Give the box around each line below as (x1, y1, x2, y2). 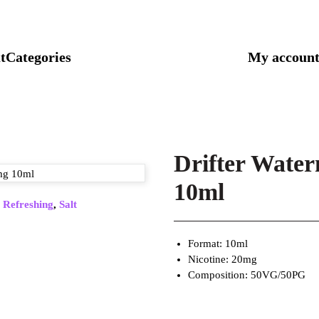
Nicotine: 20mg (188, 253, 257, 265)
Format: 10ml (188, 238, 248, 249)
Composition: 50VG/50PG (188, 269, 305, 281)
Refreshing (3, 198, 53, 210)
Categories (6, 49, 71, 65)
